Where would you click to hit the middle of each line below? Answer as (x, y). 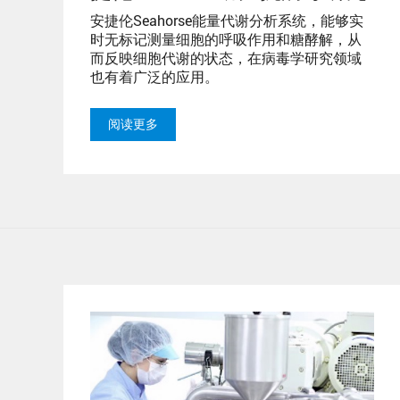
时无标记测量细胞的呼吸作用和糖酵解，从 (226, 38)
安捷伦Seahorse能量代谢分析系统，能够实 (227, 20)
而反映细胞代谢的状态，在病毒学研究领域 (226, 57)
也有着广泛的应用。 (154, 76)
